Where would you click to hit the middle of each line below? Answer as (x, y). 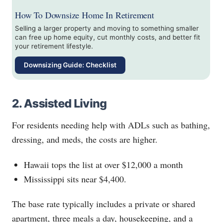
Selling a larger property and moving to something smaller (107, 28)
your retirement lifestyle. (54, 46)
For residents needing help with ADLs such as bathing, (111, 125)
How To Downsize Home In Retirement (84, 15)
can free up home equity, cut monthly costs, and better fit (108, 37)
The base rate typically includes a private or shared (104, 204)
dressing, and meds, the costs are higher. (86, 139)
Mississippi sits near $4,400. (75, 179)
